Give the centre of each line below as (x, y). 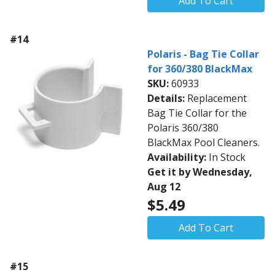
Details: (167, 99)
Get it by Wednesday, (200, 172)
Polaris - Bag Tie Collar (203, 54)
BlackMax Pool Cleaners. (203, 143)
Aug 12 (164, 187)
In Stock (227, 157)
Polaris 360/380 (183, 128)
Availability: (178, 157)
